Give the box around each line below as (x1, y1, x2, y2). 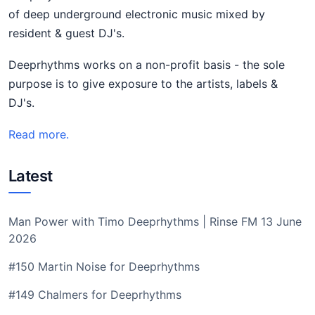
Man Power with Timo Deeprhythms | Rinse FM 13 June (8, 214, 302, 229)
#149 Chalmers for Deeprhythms (8, 288, 181, 302)
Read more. (8, 127, 69, 141)
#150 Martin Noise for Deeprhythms (8, 259, 200, 274)
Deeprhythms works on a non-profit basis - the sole (8, 58, 285, 72)
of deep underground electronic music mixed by (8, 7, 265, 21)
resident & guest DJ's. (8, 26, 124, 40)
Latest (8, 167, 53, 185)
